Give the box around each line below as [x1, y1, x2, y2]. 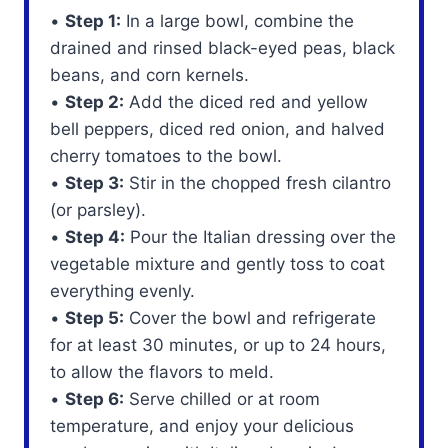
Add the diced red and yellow [124, 91, 369, 112]
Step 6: [65, 388, 125, 409]
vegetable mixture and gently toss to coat [50, 253, 386, 274]
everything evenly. [50, 280, 196, 301]
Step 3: [65, 172, 125, 193]
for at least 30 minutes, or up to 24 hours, [50, 334, 387, 355]
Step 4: [65, 226, 126, 247]
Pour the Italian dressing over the [125, 226, 397, 247]
